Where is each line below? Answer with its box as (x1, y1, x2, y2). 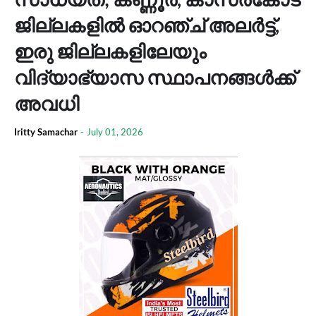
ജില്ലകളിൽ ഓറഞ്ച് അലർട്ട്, (14, 13, 279, 37)
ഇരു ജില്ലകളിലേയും (14, 39, 206, 63)
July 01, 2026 (87, 126, 143, 138)
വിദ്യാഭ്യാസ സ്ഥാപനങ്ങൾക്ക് (14, 66, 296, 89)
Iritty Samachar (14, 126, 78, 138)
